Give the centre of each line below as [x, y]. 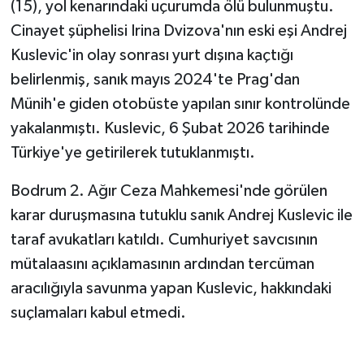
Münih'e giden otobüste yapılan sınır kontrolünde [180, 104]
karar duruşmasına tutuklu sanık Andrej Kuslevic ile [181, 216]
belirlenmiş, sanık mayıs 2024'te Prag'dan [155, 80]
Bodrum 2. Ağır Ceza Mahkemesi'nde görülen [169, 191]
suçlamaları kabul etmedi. [98, 313]
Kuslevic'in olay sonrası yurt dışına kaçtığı [152, 56]
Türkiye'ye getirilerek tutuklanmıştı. [132, 153]
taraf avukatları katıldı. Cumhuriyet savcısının [164, 240]
